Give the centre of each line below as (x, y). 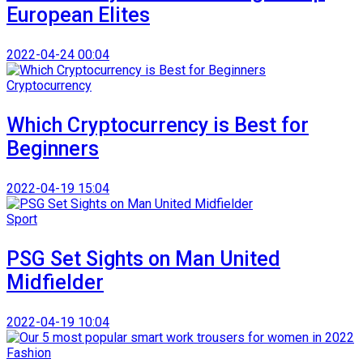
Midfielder (55, 282)
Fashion (29, 352)
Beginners (53, 148)
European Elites (78, 15)
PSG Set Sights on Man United (143, 258)
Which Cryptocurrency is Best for (158, 125)
